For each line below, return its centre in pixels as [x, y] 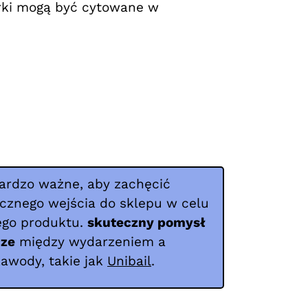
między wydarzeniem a [90, 241]
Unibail [129, 261]
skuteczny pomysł [146, 222]
